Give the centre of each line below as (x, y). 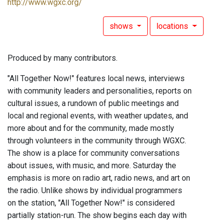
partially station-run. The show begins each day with (97, 216)
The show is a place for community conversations (94, 153)
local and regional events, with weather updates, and (98, 116)
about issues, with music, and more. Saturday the (92, 166)
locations (173, 26)
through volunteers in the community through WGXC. (97, 141)
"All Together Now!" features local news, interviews (96, 79)
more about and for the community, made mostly (91, 128)
